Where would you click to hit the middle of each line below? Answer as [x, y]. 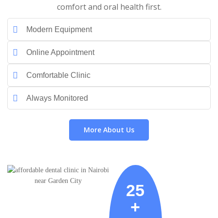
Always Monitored [57, 98]
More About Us [109, 130]
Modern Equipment [59, 29]
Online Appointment [60, 52]
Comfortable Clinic [58, 75]
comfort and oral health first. [109, 7]
